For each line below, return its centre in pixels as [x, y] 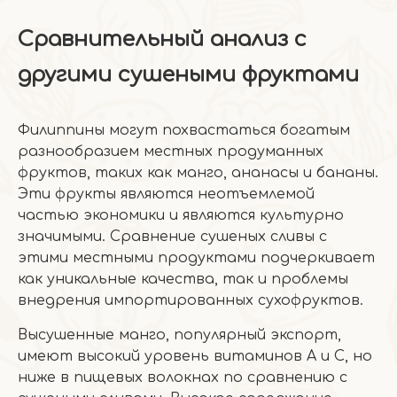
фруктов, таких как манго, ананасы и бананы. [198, 173]
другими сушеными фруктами [188, 75]
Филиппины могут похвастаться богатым [184, 130]
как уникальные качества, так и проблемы [183, 279]
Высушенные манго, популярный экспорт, [179, 335]
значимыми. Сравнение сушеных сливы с [172, 237]
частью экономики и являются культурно [181, 215]
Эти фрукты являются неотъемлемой [166, 194]
